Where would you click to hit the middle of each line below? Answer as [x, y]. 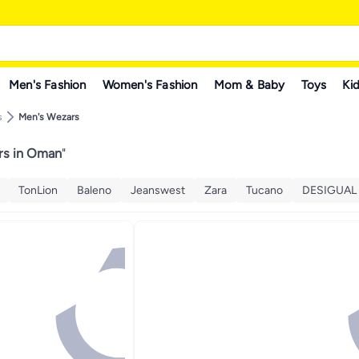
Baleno [94, 190]
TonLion [38, 190]
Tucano [264, 190]
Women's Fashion [150, 85]
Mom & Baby [249, 85]
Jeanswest [158, 190]
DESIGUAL [329, 190]
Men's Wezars [49, 117]
